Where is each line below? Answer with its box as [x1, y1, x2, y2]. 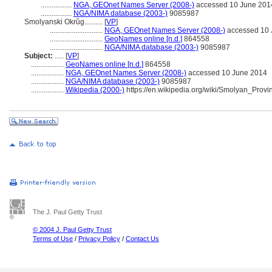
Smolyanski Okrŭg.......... [24, 18, 104, 26]
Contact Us [126, 235, 159, 242]
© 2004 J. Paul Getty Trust [33, 226, 112, 233]
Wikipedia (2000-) [66, 86, 124, 94]
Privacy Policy [78, 235, 120, 242]
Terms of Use [33, 235, 73, 242]
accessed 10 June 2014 [186, 69, 267, 77]
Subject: [24, 52, 53, 60]
